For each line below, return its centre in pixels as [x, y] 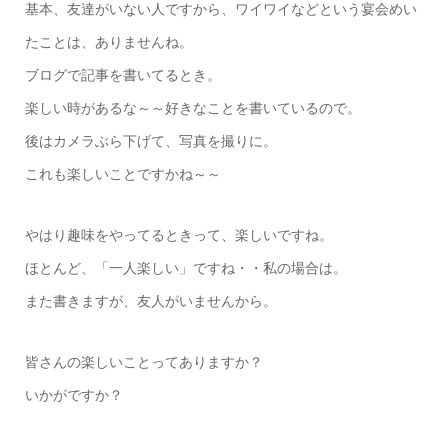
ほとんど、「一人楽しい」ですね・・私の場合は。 [185, 267]
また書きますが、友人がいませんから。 [150, 300]
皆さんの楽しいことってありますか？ [143, 361]
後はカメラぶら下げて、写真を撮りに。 [150, 140]
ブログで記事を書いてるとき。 [122, 74]
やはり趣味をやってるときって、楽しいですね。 [178, 234]
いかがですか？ [73, 394]
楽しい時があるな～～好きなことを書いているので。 [192, 107]
